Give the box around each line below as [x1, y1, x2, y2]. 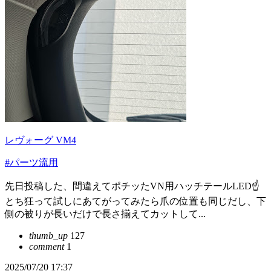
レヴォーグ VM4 [5, 135, 76, 145]
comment [29, 241, 64, 252]
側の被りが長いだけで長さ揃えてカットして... [5, 209, 206, 219]
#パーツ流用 [5, 157, 58, 168]
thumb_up [29, 230, 68, 241]
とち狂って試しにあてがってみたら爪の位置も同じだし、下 [5, 196, 266, 206]
